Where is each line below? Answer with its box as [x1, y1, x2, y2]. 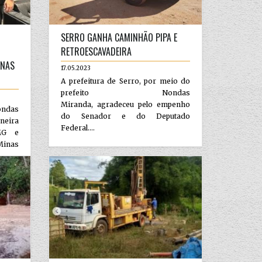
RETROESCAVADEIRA [61, 44, 132, 58]
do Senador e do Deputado [61, 111, 190, 120]
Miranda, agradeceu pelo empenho [61, 99, 190, 109]
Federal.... [61, 123, 95, 132]
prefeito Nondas [61, 88, 190, 97]
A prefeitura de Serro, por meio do [61, 76, 190, 85]
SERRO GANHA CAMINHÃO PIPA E [61, 30, 178, 44]
